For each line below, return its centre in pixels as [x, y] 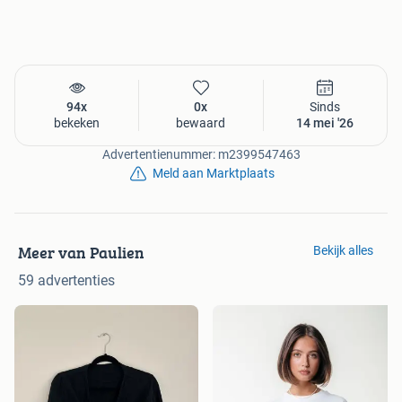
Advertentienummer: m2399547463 [201, 155]
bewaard [201, 123]
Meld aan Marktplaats [214, 174]
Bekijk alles [343, 251]
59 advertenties [66, 281]
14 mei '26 [325, 123]
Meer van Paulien [81, 253]
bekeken [77, 123]
